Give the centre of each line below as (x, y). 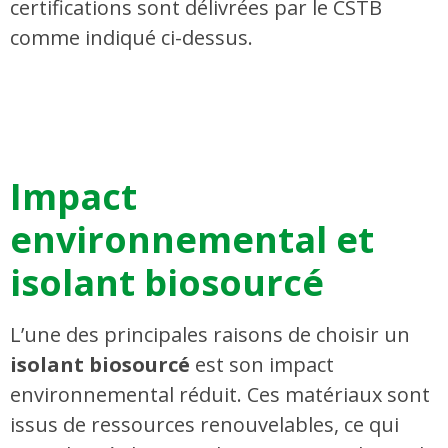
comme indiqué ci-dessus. (131, 38)
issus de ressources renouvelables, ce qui (204, 425)
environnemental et (192, 240)
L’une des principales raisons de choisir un (210, 335)
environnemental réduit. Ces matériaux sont (220, 395)
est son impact (262, 365)
